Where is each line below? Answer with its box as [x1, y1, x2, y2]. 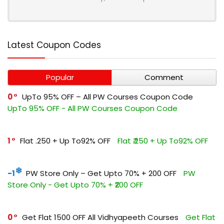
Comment [144, 71, 183, 82]
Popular [45, 71, 74, 82]
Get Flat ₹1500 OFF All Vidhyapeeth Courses [22, 211, 178, 222]
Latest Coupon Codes [7, 38, 101, 51]
